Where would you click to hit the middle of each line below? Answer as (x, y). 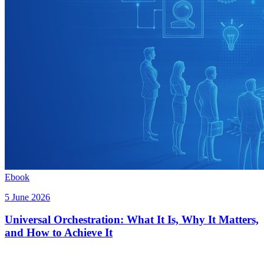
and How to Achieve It (59, 233)
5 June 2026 (27, 197)
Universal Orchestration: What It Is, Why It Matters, (132, 220)
